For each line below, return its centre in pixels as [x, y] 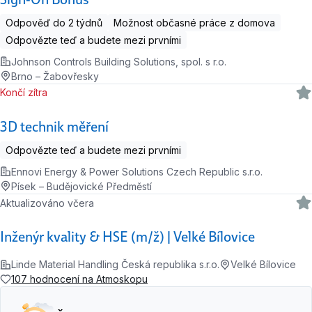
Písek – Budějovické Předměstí [81, 186]
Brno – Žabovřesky [55, 76]
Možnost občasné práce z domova [194, 22]
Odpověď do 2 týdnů [54, 22]
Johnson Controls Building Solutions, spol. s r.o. [119, 61]
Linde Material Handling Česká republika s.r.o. [115, 265]
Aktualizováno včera [50, 203]
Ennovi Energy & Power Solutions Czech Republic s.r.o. [137, 171]
